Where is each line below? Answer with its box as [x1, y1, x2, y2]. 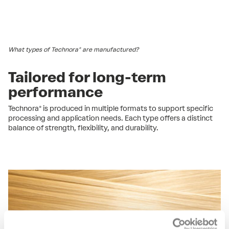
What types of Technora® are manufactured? [8, 45, 139, 53]
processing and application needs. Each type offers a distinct [8, 113, 213, 123]
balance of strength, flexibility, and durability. [8, 123, 162, 132]
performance [8, 83, 103, 101]
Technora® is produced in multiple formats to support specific [8, 104, 213, 113]
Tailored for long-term [8, 68, 166, 86]
